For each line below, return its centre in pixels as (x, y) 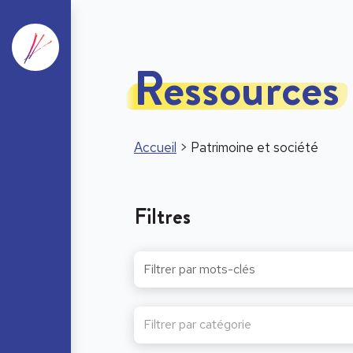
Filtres (162, 217)
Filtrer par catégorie (197, 324)
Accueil (155, 147)
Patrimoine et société (255, 147)
